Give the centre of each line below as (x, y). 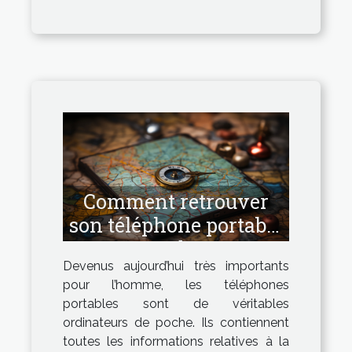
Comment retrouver (176, 202)
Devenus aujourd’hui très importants (176, 266)
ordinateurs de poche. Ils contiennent (176, 323)
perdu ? (176, 249)
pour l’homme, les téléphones (176, 285)
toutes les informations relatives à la (176, 342)
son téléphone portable (176, 225)
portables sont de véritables (176, 304)
